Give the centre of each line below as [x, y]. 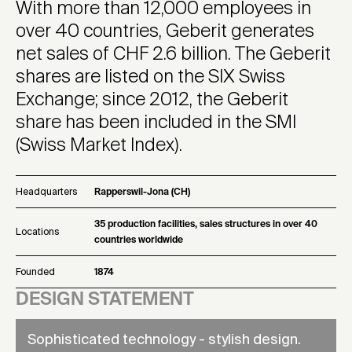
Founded [35, 272]
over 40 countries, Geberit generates [165, 31]
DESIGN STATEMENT [105, 299]
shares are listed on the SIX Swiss [150, 77]
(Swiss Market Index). [99, 145]
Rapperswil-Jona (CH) [142, 192]
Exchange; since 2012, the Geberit [152, 100]
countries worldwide [139, 240]
